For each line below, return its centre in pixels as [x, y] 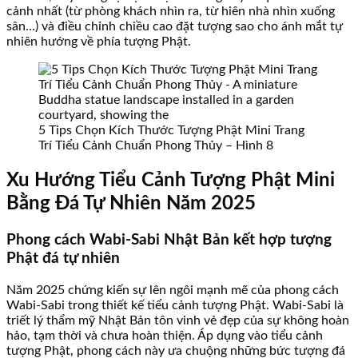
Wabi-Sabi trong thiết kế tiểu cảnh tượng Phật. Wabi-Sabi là [175, 306]
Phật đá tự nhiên [63, 259]
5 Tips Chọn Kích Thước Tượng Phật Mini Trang [171, 130]
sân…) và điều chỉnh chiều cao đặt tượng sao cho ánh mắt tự [175, 26]
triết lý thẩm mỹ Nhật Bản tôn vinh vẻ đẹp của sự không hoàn [178, 321]
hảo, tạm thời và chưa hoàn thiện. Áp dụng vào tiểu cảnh [165, 336]
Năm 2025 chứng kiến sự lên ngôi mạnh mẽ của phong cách [173, 290]
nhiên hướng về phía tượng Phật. [99, 41]
